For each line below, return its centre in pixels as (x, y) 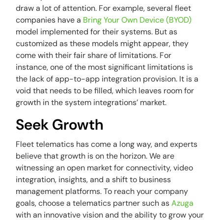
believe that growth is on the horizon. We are (95, 156)
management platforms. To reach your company (102, 191)
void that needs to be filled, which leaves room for (105, 91)
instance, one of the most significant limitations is (105, 67)
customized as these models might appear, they (102, 43)
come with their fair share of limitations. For (94, 55)
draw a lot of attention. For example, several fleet (104, 8)
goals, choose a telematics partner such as (93, 203)
